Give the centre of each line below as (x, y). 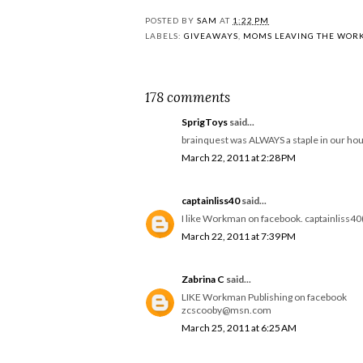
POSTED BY (171, 20)
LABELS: (164, 35)
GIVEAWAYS (211, 35)
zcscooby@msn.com (226, 310)
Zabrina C (203, 279)
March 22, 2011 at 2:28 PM (239, 157)
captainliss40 (211, 200)
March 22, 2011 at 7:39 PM (239, 236)
